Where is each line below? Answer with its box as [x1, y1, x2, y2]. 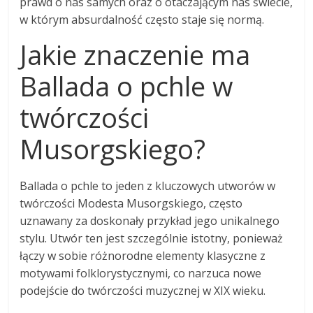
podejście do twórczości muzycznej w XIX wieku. [20, 282, 266, 298]
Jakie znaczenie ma [20, 36, 251, 73]
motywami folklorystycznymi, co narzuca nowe [20, 265, 262, 281]
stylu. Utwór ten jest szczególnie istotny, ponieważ [20, 230, 284, 246]
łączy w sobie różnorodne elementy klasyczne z [20, 247, 266, 263]
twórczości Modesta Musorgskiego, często [20, 195, 243, 211]
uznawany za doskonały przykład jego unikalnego [20, 212, 280, 228]
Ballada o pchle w [20, 67, 233, 104]
